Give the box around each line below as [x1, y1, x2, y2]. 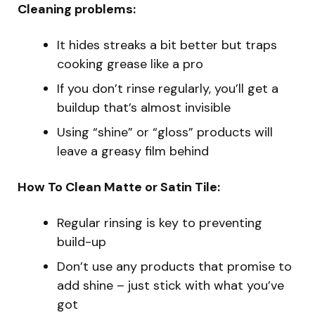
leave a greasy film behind [57, 143, 209, 160]
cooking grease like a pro [57, 56, 203, 73]
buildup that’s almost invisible [57, 99, 231, 117]
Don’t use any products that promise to [57, 258, 292, 276]
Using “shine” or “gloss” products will [57, 124, 273, 141]
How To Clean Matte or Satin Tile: [18, 179, 220, 196]
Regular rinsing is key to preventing [57, 214, 262, 232]
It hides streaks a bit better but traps [57, 37, 277, 54]
